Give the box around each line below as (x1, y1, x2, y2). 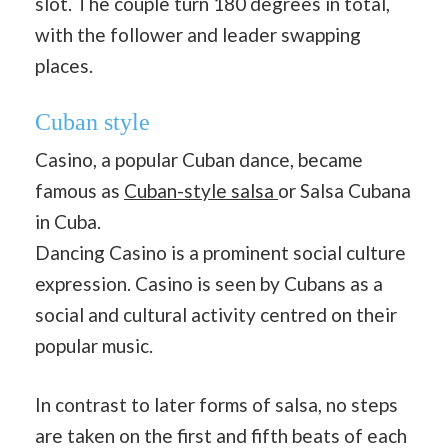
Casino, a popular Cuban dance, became (35, 147, 363, 171)
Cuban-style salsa (124, 178, 278, 202)
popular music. (35, 333, 153, 357)
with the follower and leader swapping (35, 23, 361, 46)
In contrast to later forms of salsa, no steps (35, 393, 398, 416)
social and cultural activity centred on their (35, 302, 397, 326)
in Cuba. (35, 209, 101, 233)
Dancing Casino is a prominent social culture (35, 240, 410, 264)
